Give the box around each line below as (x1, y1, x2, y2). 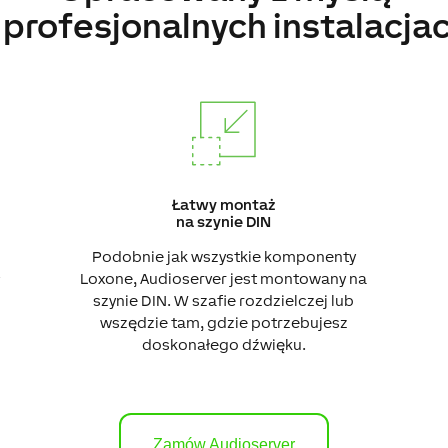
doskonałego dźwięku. (141, 335, 306, 353)
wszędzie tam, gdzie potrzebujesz (99, 313, 348, 331)
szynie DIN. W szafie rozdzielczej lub (93, 291, 355, 309)
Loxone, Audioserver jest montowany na (80, 269, 368, 287)
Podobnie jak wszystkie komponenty (91, 247, 356, 265)
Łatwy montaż (171, 195, 276, 213)
